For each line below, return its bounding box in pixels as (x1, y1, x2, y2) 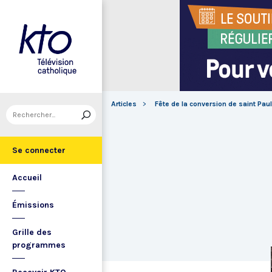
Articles (111, 100, 137, 108)
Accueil (12, 172, 42, 183)
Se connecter (12, 145, 66, 155)
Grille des (12, 227, 52, 237)
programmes (12, 240, 66, 250)
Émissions (12, 200, 54, 210)
